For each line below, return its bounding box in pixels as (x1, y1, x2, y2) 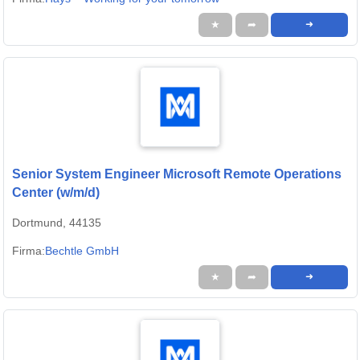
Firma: (12, 244, 45, 258)
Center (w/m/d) (12, 186, 100, 200)
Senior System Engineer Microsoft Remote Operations (12, 167, 342, 182)
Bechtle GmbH (45, 244, 119, 258)
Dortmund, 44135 (12, 216, 101, 230)
